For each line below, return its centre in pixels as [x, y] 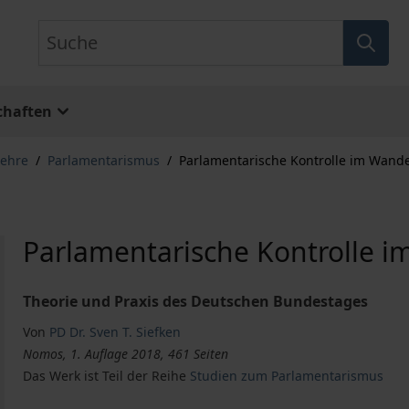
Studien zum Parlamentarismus [287, 376]
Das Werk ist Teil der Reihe [107, 376]
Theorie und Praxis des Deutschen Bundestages [196, 301]
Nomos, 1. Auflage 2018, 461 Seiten [126, 354]
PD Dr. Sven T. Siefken [115, 332]
